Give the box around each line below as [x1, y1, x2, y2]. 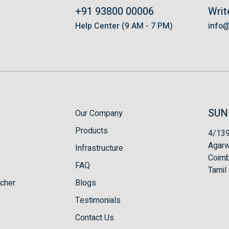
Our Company [75, 107, 123, 120]
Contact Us [75, 211, 114, 224]
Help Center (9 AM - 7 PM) [75, 19, 173, 32]
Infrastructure [75, 142, 123, 154]
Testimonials [75, 194, 121, 207]
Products [75, 124, 108, 137]
